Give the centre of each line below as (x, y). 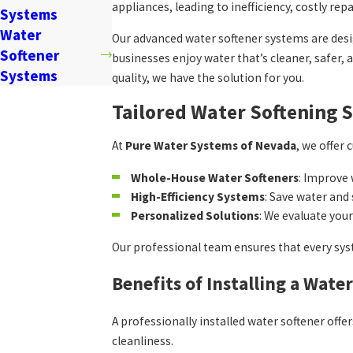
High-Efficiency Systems (197, 196)
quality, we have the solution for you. (208, 78)
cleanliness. (143, 341)
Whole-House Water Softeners (214, 177)
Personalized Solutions (195, 215)
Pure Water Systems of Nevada (211, 146)
